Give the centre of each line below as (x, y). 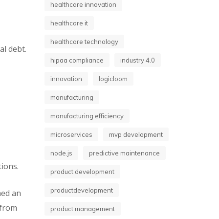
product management (83, 209)
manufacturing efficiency (87, 116)
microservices (71, 134)
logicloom (113, 79)
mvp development (136, 134)
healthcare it (69, 23)
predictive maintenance (124, 153)
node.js (61, 153)
